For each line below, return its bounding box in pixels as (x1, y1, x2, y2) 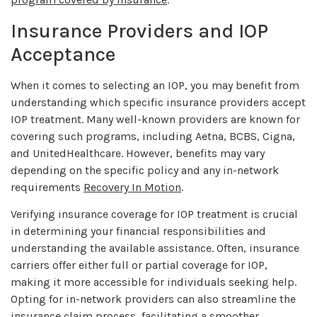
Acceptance (11, 42, 115, 66)
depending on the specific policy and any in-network (11, 163, 279, 177)
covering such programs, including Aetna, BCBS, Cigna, (11, 129, 295, 143)
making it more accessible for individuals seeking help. (11, 275, 296, 289)
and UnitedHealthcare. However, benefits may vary (11, 146, 265, 160)
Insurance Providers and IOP (11, 18, 268, 42)
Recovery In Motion (83, 180, 181, 194)
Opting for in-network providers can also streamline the (11, 292, 296, 306)
